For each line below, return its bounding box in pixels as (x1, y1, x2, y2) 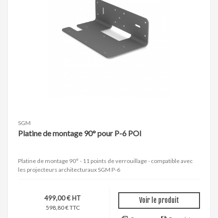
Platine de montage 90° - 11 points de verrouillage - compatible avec (18, 157, 193, 165)
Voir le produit (139, 196, 179, 205)
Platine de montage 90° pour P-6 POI (18, 128, 142, 138)
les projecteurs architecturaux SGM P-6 (18, 166, 120, 174)
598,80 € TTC (45, 204, 80, 212)
